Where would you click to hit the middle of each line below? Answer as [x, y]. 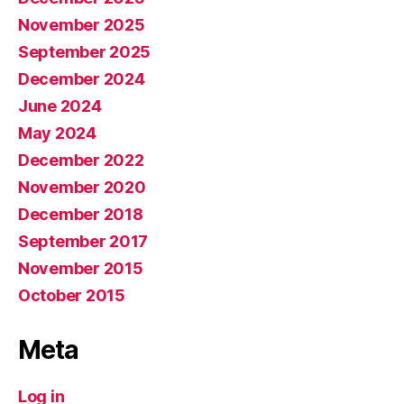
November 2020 [82, 187]
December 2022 [81, 160]
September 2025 [85, 52]
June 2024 [60, 106]
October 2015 [72, 295]
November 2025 [82, 25]
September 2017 [83, 241]
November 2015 [81, 268]
